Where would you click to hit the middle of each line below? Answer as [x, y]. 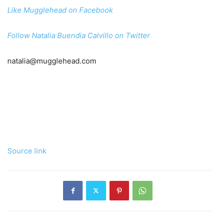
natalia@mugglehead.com [52, 61]
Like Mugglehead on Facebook [60, 10]
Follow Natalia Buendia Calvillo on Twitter [79, 35]
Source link [27, 151]
